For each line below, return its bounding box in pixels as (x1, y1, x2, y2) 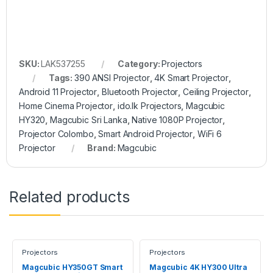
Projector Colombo (19, 128, 94, 139)
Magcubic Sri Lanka (50, 114, 127, 125)
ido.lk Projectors (117, 100, 182, 111)
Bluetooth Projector (101, 86, 179, 97)
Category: (117, 58, 162, 69)
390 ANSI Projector (74, 72, 150, 83)
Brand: (87, 142, 118, 153)
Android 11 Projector (19, 86, 97, 97)
